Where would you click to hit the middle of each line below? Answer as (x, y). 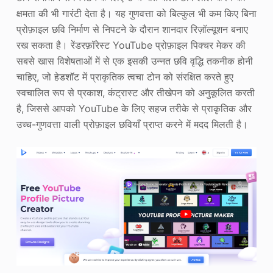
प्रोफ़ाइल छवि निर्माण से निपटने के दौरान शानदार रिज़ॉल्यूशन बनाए (132, 30)
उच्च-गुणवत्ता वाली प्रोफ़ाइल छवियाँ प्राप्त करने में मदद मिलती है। (132, 125)
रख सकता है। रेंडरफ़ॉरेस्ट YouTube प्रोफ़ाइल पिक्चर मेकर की (131, 45)
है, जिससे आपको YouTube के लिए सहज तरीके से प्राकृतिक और (134, 109)
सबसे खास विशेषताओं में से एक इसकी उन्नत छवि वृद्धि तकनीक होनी (134, 61)
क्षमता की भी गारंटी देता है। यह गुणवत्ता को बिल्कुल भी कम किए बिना (136, 14)
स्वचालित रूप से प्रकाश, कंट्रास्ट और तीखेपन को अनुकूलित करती (135, 93)
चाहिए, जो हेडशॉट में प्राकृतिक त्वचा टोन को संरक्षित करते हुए (125, 77)
